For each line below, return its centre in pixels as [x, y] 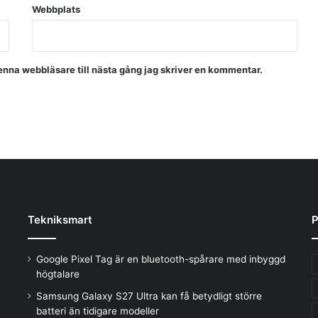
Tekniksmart [60, 219]
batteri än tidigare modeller [97, 311]
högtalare [57, 274]
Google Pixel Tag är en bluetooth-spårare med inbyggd [160, 259]
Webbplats [56, 9]
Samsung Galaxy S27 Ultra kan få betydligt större [149, 296]
